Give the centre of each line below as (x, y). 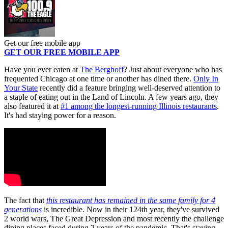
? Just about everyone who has (173, 70)
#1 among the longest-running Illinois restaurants (139, 106)
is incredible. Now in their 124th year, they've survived (131, 210)
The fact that (25, 201)
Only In (206, 79)
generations (23, 210)
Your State (21, 88)
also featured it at (32, 106)
